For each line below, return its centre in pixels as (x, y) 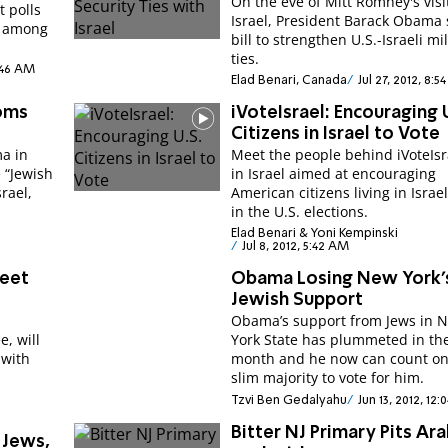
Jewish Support (297, 300)
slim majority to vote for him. (328, 378)
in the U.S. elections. (300, 211)
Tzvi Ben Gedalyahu (289, 400)
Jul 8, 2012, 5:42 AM (295, 247)
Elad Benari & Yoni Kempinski (315, 234)
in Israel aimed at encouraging (334, 173)
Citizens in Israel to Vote (336, 133)
